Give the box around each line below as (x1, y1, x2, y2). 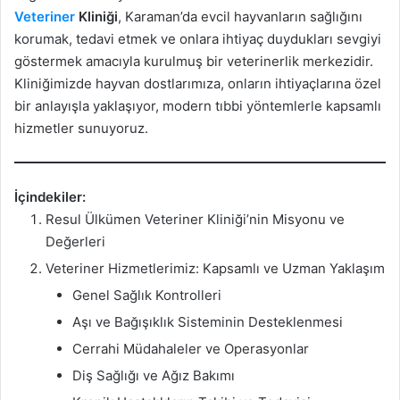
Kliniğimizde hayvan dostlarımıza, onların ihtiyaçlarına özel (14, 75, 381, 93)
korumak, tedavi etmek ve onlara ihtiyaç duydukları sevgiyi (14, 30, 381, 48)
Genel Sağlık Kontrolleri (72, 286, 221, 304)
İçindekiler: (14, 187, 86, 205)
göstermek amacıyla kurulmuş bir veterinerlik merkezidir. (14, 53, 373, 71)
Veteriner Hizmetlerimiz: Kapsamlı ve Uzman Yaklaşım (46, 259, 385, 277)
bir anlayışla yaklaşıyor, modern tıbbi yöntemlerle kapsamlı (14, 97, 381, 115)
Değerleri (46, 232, 105, 250)
